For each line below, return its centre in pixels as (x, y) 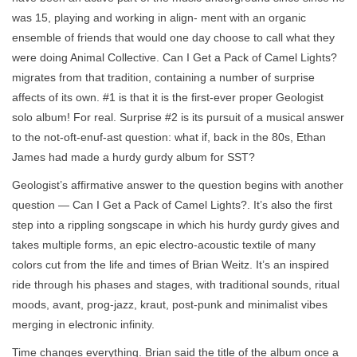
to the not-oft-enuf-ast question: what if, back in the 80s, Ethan (169, 137)
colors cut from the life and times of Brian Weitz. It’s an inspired (171, 264)
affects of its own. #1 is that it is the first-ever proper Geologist (168, 97)
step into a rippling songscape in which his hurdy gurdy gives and (176, 224)
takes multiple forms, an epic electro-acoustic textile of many (164, 244)
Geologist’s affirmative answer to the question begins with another (178, 184)
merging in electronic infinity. (83, 324)
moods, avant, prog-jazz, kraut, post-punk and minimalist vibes (170, 304)
